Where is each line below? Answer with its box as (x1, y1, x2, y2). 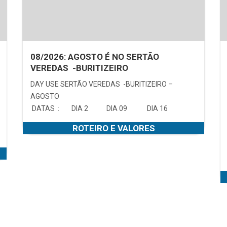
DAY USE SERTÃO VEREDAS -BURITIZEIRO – (30, 80, 173, 88)
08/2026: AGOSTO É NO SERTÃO (30, 51, 159, 62)
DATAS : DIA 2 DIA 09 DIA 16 (30, 104, 175, 112)
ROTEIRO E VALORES (72, 123, 155, 133)
